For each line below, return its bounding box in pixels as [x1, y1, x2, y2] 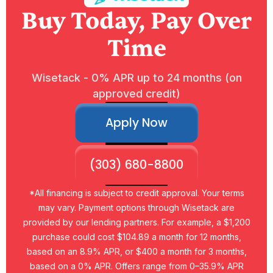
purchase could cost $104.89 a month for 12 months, [32, 232, 241, 243]
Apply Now [105, 114, 168, 131]
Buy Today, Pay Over [21, 5, 252, 36]
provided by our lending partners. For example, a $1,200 [23, 217, 250, 228]
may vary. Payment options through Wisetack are [38, 202, 235, 213]
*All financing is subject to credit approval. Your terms [29, 188, 244, 199]
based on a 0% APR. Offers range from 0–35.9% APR [29, 261, 244, 272]
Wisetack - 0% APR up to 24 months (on [31, 71, 242, 85]
